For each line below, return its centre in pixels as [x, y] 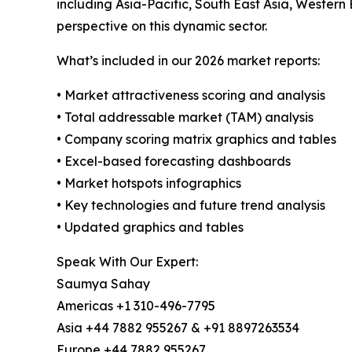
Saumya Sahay [103, 283]
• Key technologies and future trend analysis [191, 205]
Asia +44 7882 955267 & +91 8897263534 [178, 327]
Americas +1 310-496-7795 [136, 305]
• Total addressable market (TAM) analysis [185, 117]
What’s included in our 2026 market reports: [188, 60]
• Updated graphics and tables [150, 227]
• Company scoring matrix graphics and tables [196, 139]
